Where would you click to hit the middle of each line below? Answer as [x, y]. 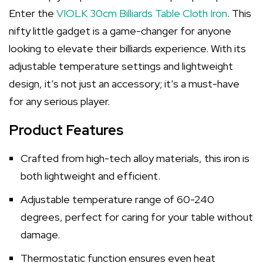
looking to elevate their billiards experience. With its [127, 48]
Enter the [33, 13]
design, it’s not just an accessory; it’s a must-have [124, 84]
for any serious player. [59, 101]
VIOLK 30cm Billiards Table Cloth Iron [142, 13]
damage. [40, 235]
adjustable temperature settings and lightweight [121, 66]
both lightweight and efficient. [90, 176]
